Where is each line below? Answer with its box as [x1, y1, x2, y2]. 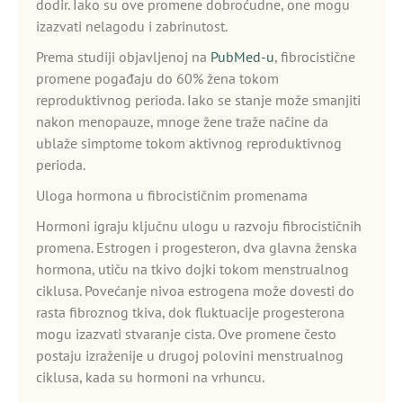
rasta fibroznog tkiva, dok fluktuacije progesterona [36, 303, 345, 321]
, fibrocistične [274, 48, 355, 66]
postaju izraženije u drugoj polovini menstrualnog [36, 346, 344, 364]
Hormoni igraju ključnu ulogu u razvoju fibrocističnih [36, 217, 362, 235]
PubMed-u [210, 48, 274, 66]
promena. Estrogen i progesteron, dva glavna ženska [36, 238, 357, 256]
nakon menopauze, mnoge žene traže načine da [36, 112, 328, 130]
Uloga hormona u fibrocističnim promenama [36, 186, 308, 204]
